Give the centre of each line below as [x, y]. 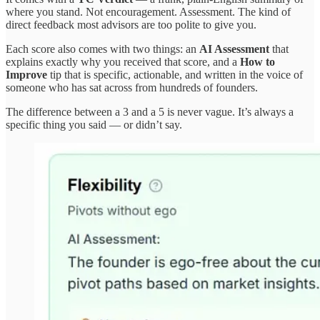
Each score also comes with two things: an [102, 49]
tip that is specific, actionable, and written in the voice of [175, 75]
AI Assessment [234, 49]
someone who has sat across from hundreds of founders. [132, 88]
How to [257, 62]
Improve [26, 75]
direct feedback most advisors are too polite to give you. [131, 25]
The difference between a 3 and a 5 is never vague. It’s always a [150, 112]
